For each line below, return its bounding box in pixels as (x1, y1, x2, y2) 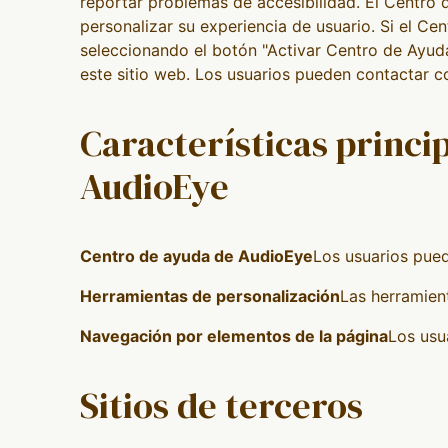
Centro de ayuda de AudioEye (80, 245, 313, 266)
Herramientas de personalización (80, 285, 340, 306)
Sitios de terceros (80, 380, 363, 430)
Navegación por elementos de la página (80, 325, 388, 346)
